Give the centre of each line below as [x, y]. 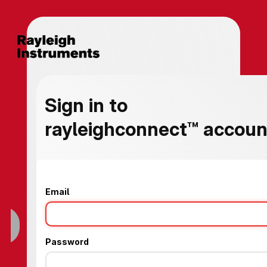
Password [56, 242]
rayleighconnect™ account [149, 129]
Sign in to [75, 105]
